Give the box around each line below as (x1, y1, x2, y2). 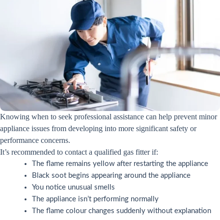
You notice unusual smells (32, 183, 115, 191)
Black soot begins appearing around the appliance (32, 171, 191, 179)
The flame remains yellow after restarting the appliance (32, 160, 208, 167)
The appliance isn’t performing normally (32, 195, 159, 203)
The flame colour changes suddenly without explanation (32, 207, 211, 215)
